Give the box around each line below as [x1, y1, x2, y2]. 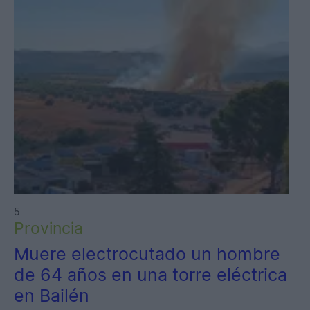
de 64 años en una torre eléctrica [14, 264, 287, 286]
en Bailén [14, 285, 89, 307]
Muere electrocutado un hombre [14, 244, 280, 265]
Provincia [14, 218, 83, 239]
